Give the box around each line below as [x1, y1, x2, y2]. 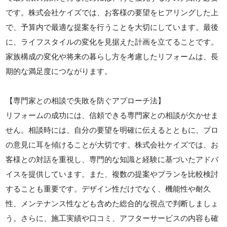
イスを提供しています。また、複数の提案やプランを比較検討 [6, 169, 219, 178]
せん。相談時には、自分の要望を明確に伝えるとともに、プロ [6, 125, 219, 134]
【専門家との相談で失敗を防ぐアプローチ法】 [6, 96, 166, 105]
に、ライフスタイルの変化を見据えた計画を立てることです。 [6, 37, 219, 46]
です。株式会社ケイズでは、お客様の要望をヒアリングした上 [6, 8, 219, 17]
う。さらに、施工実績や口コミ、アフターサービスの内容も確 [6, 213, 219, 222]
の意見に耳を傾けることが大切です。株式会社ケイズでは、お [6, 140, 219, 149]
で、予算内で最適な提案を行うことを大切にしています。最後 [6, 22, 219, 31]
